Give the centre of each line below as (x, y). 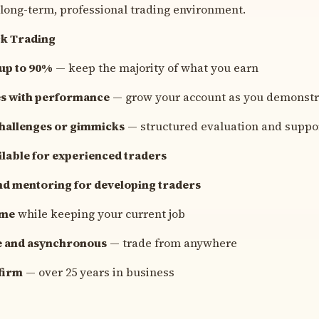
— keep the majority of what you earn (156, 67)
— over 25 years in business (99, 272)
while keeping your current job (100, 213)
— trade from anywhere (172, 242)
